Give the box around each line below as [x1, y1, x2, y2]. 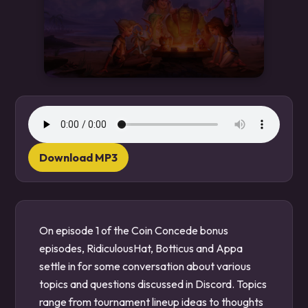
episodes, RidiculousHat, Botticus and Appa [39, 241, 243, 255]
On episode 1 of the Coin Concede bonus [39, 223, 228, 237]
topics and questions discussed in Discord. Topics [39, 277, 267, 291]
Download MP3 [39, 151, 118, 164]
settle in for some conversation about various [39, 259, 251, 273]
